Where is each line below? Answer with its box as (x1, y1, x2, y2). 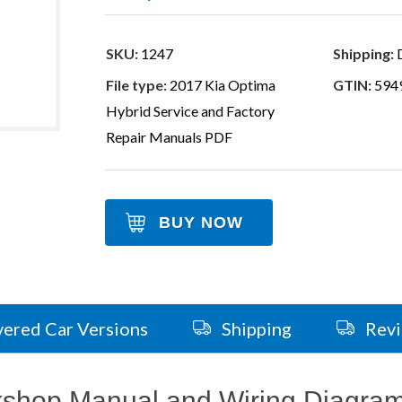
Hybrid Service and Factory (106, 102, 275, 120)
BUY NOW (159, 214, 244, 232)
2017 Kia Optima (167, 76, 276, 94)
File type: (106, 76, 168, 94)
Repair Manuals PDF (106, 128, 233, 146)
